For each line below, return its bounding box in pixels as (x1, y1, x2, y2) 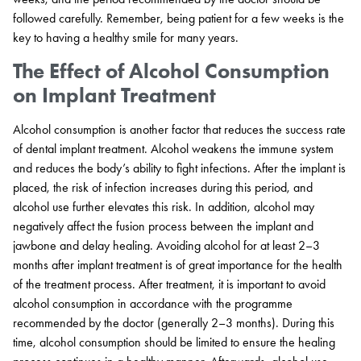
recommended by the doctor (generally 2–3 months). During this (13, 315, 334, 331)
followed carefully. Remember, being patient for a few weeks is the (13, 10, 344, 26)
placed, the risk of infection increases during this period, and (13, 180, 313, 196)
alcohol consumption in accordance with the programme (13, 296, 293, 312)
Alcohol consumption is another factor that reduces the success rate (13, 122, 346, 138)
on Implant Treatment (13, 82, 216, 109)
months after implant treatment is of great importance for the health (13, 257, 342, 273)
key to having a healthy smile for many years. (13, 29, 239, 45)
